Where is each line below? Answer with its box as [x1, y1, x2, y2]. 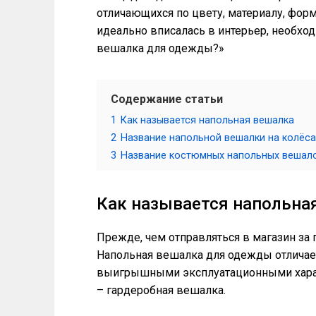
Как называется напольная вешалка [121, 114, 294, 126]
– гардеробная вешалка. [97, 284, 226, 297]
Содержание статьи [111, 92, 223, 106]
